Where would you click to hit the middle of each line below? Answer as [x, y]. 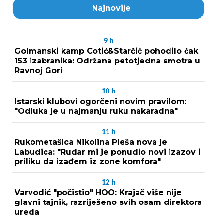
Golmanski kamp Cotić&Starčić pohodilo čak [106, 51]
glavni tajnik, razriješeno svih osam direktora [108, 202]
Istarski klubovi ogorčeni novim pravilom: [101, 101]
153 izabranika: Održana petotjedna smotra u [107, 61]
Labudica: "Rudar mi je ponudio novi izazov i [108, 152]
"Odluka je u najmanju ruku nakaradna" [96, 111]
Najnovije [111, 8]
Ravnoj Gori [39, 70]
